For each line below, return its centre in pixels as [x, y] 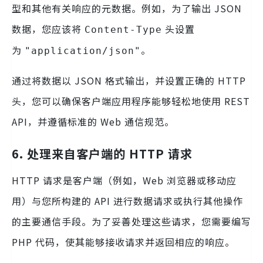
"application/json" [83, 51]
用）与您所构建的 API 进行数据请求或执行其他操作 [127, 201]
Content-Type [123, 30]
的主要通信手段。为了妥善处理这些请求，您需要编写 [131, 222]
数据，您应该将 [48, 29]
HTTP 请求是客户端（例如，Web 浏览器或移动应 [124, 181]
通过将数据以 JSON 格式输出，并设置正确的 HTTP [129, 81]
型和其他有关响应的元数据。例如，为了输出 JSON [127, 9]
